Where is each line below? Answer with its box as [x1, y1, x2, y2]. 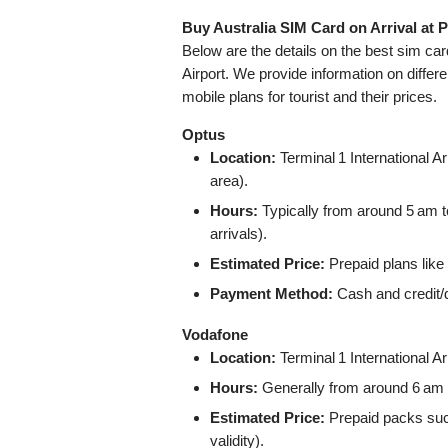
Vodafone [182, 325, 248, 343]
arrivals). [210, 224, 267, 242]
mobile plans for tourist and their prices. [182, 87, 437, 105]
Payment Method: [210, 284, 333, 302]
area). [210, 171, 248, 189]
